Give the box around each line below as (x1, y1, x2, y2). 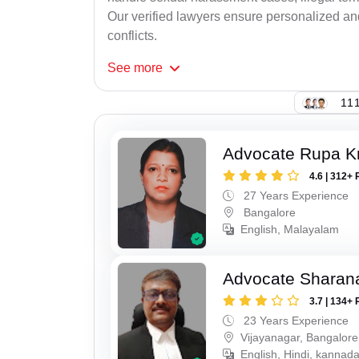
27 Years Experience (240, 189, 349, 203)
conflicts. (107, 29, 157, 43)
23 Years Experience (240, 313, 349, 327)
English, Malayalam (240, 223, 340, 236)
